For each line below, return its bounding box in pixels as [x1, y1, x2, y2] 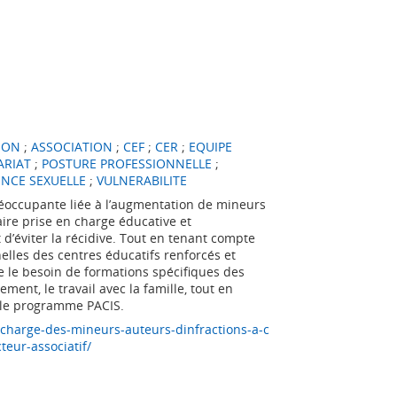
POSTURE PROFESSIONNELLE [41, 155, 212, 172]
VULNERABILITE [96, 172, 187, 189]
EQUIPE [188, 138, 232, 155]
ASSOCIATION [30, 138, 113, 155]
